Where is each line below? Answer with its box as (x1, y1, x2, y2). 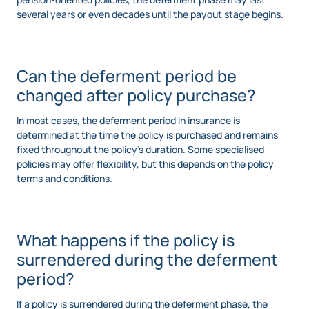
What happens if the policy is (17, 229, 235, 252)
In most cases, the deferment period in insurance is (17, 114, 240, 128)
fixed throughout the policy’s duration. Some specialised (17, 143, 264, 157)
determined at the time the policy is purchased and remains (17, 128, 278, 142)
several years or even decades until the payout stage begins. (17, 8, 283, 21)
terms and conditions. (17, 172, 112, 186)
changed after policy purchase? (17, 84, 256, 107)
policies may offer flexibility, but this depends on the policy (17, 157, 274, 171)
